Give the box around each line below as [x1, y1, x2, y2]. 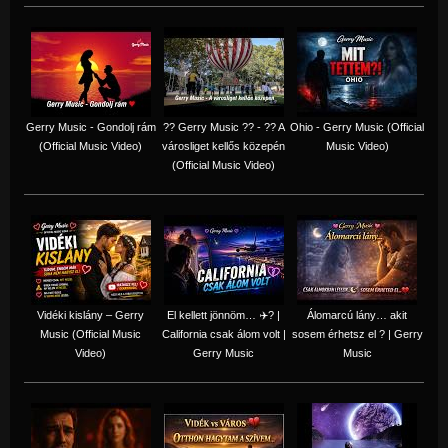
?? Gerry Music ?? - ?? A [162, 120, 285, 133]
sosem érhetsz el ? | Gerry [291, 327, 423, 340]
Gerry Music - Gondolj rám [25, 120, 156, 133]
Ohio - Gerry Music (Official [290, 120, 424, 133]
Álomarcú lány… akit [307, 308, 407, 321]
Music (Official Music [40, 327, 141, 340]
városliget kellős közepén [162, 139, 285, 152]
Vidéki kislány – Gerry [37, 308, 144, 321]
